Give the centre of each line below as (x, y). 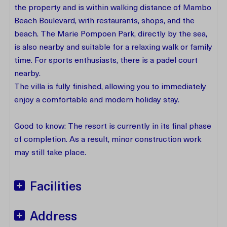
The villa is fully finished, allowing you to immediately (110, 87)
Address (53, 217)
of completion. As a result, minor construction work (108, 140)
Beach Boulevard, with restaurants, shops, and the (104, 21)
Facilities (56, 187)
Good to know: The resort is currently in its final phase (113, 127)
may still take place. (51, 153)
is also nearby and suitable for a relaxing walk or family (113, 48)
